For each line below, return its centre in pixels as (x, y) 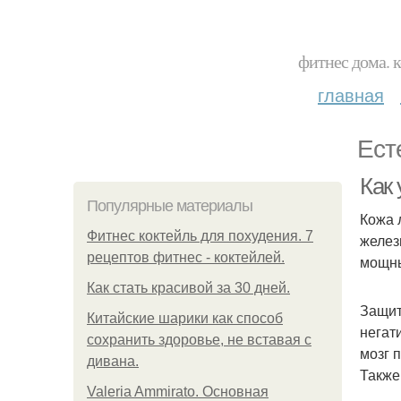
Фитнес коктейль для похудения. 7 (200, 236)
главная (351, 94)
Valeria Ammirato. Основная (178, 392)
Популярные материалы (170, 206)
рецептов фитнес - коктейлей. (186, 257)
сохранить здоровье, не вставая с (199, 340)
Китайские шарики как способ (185, 318)
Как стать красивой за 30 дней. (188, 288)
